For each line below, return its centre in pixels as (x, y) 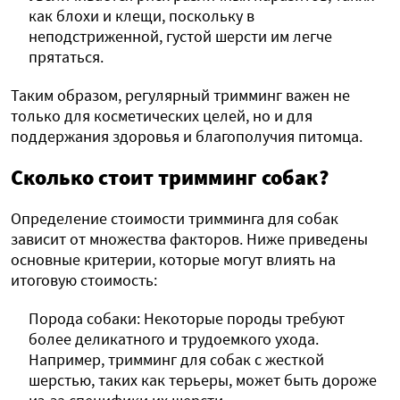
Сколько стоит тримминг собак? (170, 178)
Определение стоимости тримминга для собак (175, 219)
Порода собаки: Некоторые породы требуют (187, 319)
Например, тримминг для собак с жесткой (176, 360)
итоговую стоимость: (84, 280)
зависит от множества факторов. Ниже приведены (189, 239)
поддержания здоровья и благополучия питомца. (187, 137)
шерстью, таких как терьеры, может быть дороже (203, 380)
